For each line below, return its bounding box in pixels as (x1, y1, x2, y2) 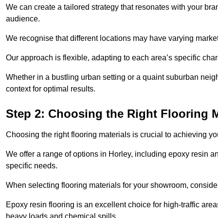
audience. (6, 15, 40, 23)
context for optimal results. (6, 85, 95, 93)
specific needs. (6, 162, 57, 170)
